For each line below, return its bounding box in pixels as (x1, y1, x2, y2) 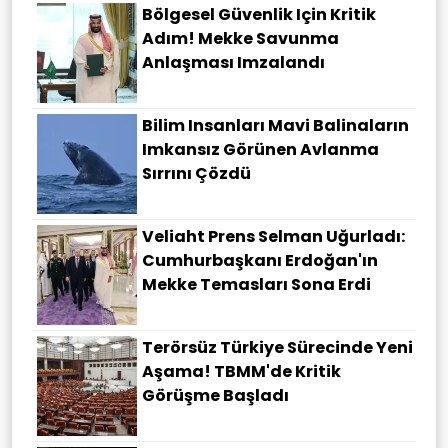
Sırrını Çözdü (142, 162, 251, 186)
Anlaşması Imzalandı (142, 51, 325, 75)
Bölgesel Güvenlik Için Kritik (142, 3, 376, 27)
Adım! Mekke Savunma (142, 27, 339, 51)
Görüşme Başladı (142, 384, 289, 408)
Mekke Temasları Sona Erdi (142, 273, 371, 297)
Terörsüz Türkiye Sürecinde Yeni (142, 336, 413, 360)
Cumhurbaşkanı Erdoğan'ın (142, 249, 378, 273)
